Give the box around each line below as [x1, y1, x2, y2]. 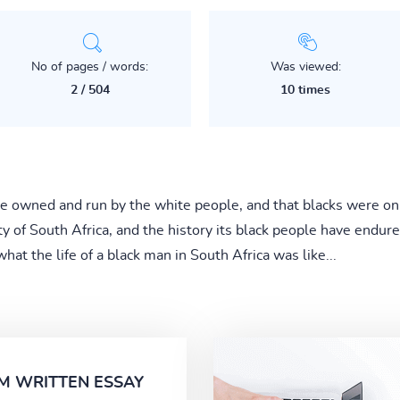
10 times [280, 83, 331, 96]
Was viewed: [270, 60, 341, 73]
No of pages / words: [31, 60, 149, 73]
